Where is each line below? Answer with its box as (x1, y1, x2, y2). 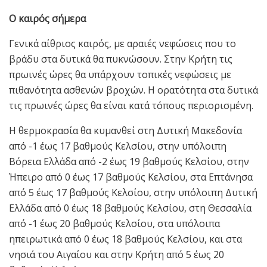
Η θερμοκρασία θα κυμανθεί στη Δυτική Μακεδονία (9, 124, 242, 138)
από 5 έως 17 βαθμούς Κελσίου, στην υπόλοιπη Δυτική (9, 186, 257, 200)
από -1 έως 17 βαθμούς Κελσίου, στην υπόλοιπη (9, 139, 226, 153)
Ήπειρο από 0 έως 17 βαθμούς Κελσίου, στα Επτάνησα (9, 170, 253, 184)
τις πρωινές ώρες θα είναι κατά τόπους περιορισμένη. (9, 99, 253, 113)
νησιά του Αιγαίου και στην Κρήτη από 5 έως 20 (9, 248, 224, 262)
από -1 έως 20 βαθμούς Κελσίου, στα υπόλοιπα (9, 217, 220, 231)
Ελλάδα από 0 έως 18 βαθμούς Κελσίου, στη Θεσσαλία (9, 201, 252, 215)
